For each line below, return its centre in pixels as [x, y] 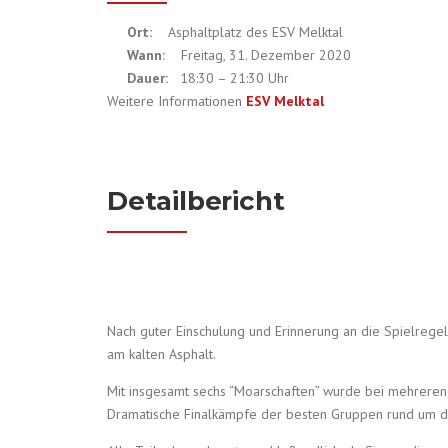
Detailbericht [196, 200]
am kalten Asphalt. [161, 353]
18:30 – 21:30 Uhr [228, 77]
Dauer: [147, 77]
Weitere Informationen [176, 100]
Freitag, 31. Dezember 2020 [258, 54]
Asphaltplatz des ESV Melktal [255, 31]
